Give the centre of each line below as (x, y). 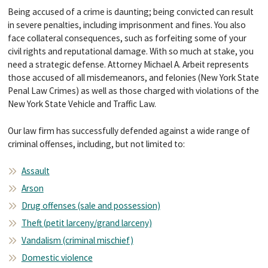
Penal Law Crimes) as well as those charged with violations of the (133, 91)
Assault (35, 171)
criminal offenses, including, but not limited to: (96, 144)
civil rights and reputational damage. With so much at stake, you (130, 51)
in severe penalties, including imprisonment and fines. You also (127, 25)
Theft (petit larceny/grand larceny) (86, 223)
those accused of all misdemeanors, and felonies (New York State (133, 78)
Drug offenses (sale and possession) (91, 205)
